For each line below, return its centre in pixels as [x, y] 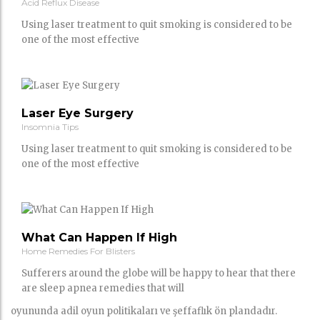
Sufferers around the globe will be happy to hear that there [159, 274]
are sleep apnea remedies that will [103, 289]
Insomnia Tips [50, 126]
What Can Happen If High [99, 237]
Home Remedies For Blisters [78, 251]
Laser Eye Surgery [77, 113]
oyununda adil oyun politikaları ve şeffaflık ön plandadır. [144, 311]
